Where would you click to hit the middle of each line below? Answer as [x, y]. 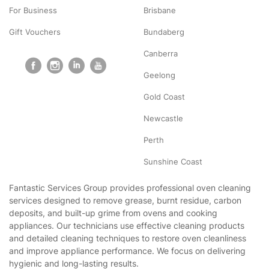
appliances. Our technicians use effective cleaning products [127, 225]
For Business [33, 10]
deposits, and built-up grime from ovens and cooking [113, 213]
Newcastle [163, 118]
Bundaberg [164, 32]
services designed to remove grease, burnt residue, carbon [125, 200]
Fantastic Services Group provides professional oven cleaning [130, 187]
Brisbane [160, 10]
